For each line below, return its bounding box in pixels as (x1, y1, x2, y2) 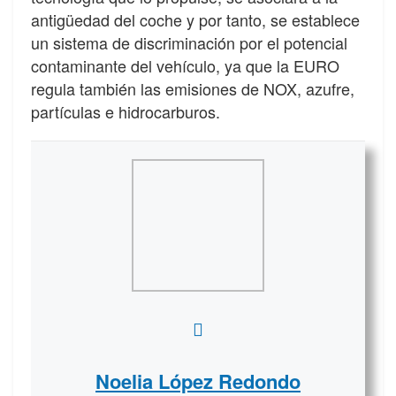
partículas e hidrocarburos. (31, 99, 220, 123)
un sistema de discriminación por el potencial (31, 30, 347, 54)
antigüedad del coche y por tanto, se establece (31, 7, 360, 31)
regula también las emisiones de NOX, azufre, (31, 76, 354, 100)
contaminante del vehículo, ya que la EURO (31, 53, 339, 77)
